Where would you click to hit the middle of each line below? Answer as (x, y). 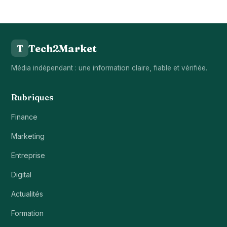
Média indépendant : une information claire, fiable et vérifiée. (109, 68)
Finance (24, 117)
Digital (21, 175)
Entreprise (28, 155)
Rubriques (32, 97)
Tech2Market (63, 48)
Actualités (27, 194)
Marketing (28, 136)
